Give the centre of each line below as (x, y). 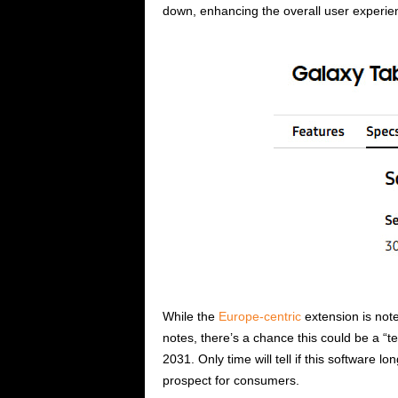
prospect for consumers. (231, 381)
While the (190, 317)
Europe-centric (259, 317)
